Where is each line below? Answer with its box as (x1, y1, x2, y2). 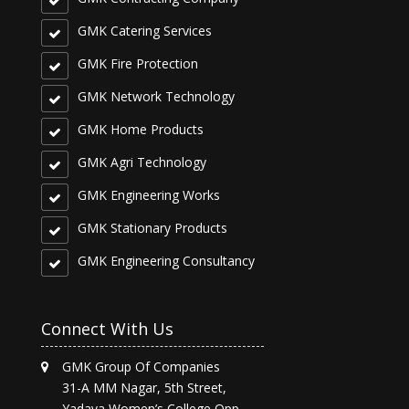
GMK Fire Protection (77, 55, 198, 73)
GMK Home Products (77, 121, 204, 139)
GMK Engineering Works (77, 186, 220, 204)
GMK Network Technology (77, 88, 235, 106)
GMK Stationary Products (77, 219, 227, 237)
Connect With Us (40, 317, 173, 340)
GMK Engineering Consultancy (77, 252, 255, 270)
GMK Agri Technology (77, 153, 206, 172)
